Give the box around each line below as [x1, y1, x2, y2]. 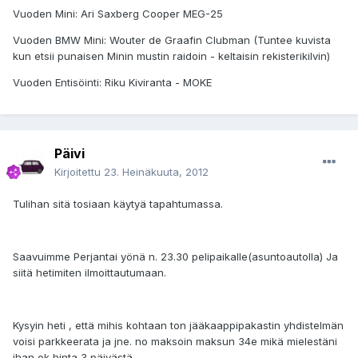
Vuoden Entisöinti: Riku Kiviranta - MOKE [13, 76, 212, 89]
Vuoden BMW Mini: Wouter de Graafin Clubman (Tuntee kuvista [13, 34, 331, 47]
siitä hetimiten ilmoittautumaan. [13, 266, 166, 280]
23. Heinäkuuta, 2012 [104, 165, 209, 179]
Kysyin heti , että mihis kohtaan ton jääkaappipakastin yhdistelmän [13, 319, 344, 332]
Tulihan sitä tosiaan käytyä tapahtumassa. [13, 197, 223, 211]
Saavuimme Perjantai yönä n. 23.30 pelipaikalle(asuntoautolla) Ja [13, 250, 338, 264]
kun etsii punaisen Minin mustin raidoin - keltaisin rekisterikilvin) [13, 50, 330, 63]
